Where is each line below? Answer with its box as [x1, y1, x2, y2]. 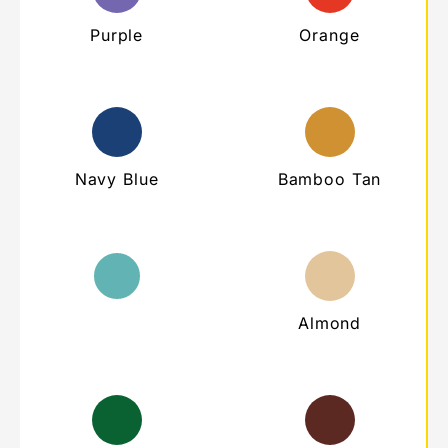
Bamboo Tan [277, 168, 382, 189]
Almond [297, 312, 362, 333]
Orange [299, 24, 360, 45]
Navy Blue [74, 168, 159, 189]
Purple [89, 24, 144, 45]
